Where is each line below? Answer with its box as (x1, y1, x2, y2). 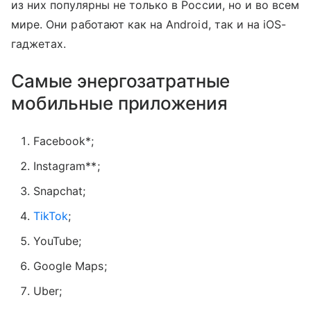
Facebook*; (33, 133, 94, 148)
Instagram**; (33, 158, 100, 173)
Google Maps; (33, 258, 107, 273)
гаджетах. (11, 36, 67, 51)
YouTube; (33, 233, 82, 248)
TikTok (33, 208, 69, 223)
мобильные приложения (11, 92, 228, 114)
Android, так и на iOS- (166, 17, 287, 31)
